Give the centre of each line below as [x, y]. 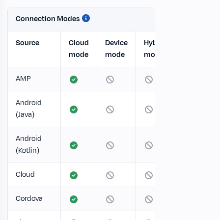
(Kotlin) [27, 151]
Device [116, 43]
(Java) [25, 115]
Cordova [29, 199]
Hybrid [155, 43]
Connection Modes [48, 19]
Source [27, 43]
